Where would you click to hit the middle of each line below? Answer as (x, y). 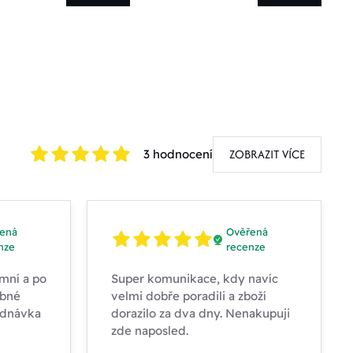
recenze (245, 247)
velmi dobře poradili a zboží (189, 296)
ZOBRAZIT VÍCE (267, 154)
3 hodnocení (178, 154)
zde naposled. (150, 331)
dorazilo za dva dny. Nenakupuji (201, 314)
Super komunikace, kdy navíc (195, 279)
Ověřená (247, 232)
